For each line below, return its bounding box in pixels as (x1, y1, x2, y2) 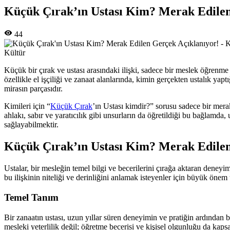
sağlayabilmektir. (4, 120, 59, 129)
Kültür (4, 48, 25, 57)
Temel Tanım (4, 191, 59, 203)
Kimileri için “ (4, 102, 50, 111)
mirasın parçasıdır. (4, 84, 63, 93)
